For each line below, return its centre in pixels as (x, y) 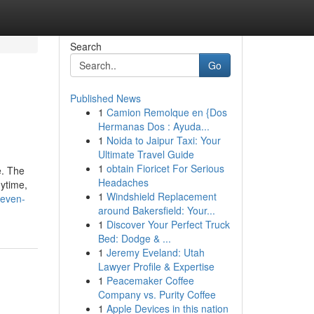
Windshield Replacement (161, 196)
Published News (105, 98)
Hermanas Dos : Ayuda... (153, 126)
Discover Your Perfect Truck (168, 224)
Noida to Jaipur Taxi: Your (163, 140)
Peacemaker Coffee (150, 280)
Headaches (123, 182)
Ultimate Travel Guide (146, 154)
